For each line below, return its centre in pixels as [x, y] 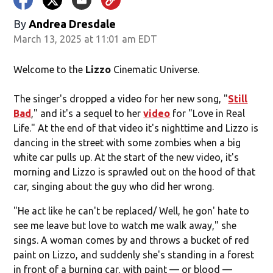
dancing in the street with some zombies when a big [127, 143]
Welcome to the [50, 69]
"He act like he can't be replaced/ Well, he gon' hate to [132, 211]
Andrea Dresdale [73, 24]
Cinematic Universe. [155, 69]
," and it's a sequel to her [87, 113]
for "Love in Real [208, 113]
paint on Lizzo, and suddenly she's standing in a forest [134, 255]
